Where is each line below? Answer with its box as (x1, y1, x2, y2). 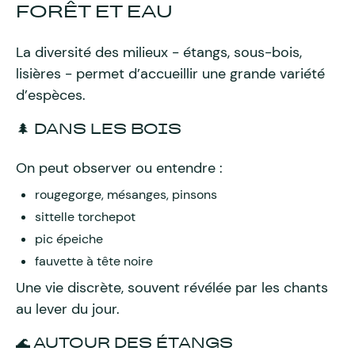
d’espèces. (16, 86, 86, 105)
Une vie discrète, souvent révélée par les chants (16, 278, 328, 297)
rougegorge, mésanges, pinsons (35, 186, 217, 203)
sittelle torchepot (35, 208, 136, 225)
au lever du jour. (16, 300, 120, 319)
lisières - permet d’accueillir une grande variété (16, 64, 325, 83)
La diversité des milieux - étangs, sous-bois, (16, 43, 302, 62)
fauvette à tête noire (35, 253, 153, 269)
